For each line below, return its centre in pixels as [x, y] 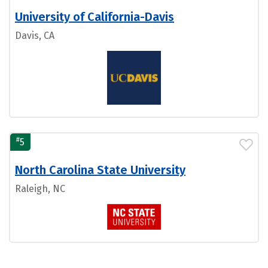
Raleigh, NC [40, 189]
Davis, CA [35, 36]
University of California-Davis [95, 17]
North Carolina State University [100, 170]
